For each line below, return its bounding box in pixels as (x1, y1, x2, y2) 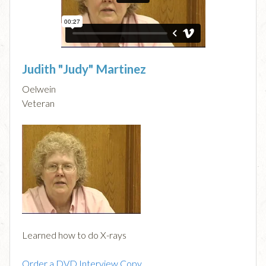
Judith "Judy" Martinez (22, 61, 146, 77)
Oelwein (22, 83, 56, 95)
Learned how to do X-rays (22, 229, 126, 241)
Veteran (22, 97, 55, 109)
